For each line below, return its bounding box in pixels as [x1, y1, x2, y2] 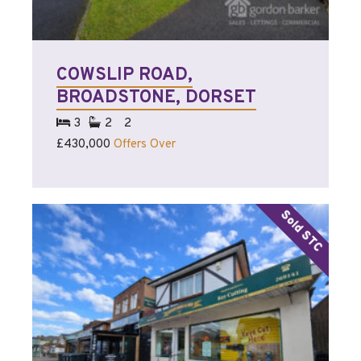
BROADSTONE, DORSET [56, 86, 256, 109]
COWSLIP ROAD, [56, 64, 193, 86]
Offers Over [114, 136, 176, 152]
